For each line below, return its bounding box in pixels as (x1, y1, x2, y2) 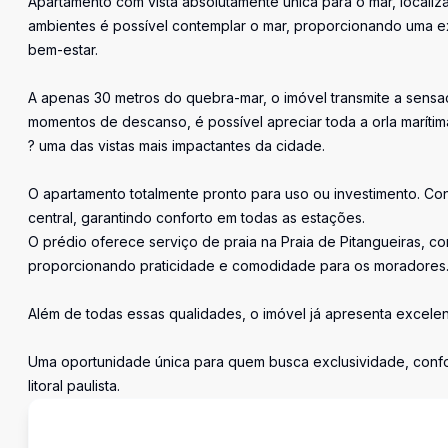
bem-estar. (28, 41, 98, 58)
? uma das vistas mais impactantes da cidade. (28, 137, 325, 154)
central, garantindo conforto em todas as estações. (28, 209, 365, 226)
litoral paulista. (28, 377, 120, 394)
